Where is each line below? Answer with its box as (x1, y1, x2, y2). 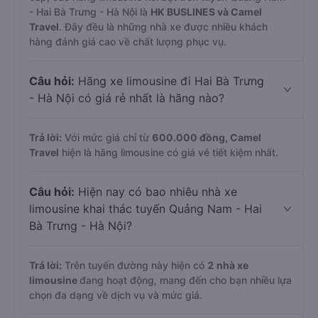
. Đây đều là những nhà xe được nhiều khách (59, 21, 268, 33)
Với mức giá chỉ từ (62, 131, 152, 143)
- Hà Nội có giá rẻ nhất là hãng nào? (29, 91, 224, 105)
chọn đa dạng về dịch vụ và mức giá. (29, 289, 202, 301)
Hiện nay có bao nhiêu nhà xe (75, 185, 237, 199)
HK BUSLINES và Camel (150, 6, 262, 18)
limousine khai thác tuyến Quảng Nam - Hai (29, 202, 262, 216)
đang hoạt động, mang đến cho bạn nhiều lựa (79, 274, 292, 286)
